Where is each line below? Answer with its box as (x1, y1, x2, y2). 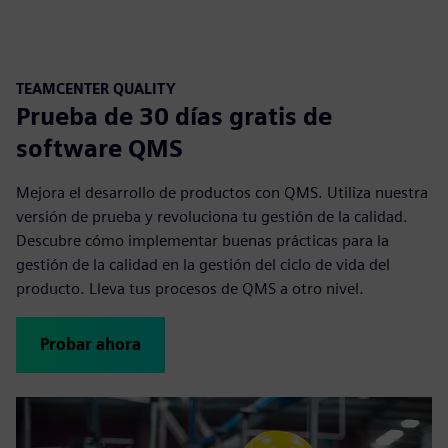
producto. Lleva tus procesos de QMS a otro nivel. (16, 279, 364, 299)
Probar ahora (40, 335, 141, 355)
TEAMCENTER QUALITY (16, 80, 176, 98)
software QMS (16, 134, 183, 164)
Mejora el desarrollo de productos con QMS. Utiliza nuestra (16, 183, 428, 203)
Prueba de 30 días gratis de (16, 102, 332, 132)
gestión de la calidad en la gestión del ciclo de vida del (16, 255, 390, 275)
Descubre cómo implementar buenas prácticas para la (16, 231, 389, 251)
